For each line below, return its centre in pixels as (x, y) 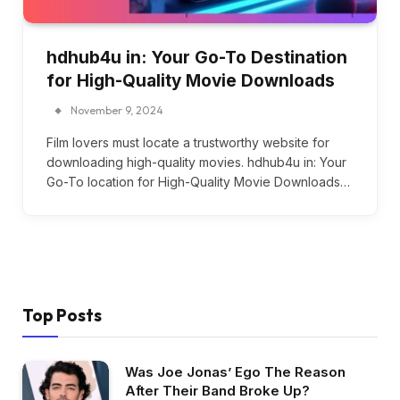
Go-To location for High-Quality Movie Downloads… (198, 181)
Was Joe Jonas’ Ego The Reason (235, 371)
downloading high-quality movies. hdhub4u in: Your (196, 162)
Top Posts (62, 315)
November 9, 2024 (117, 110)
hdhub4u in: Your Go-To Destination (197, 57)
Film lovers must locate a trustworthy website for (188, 142)
